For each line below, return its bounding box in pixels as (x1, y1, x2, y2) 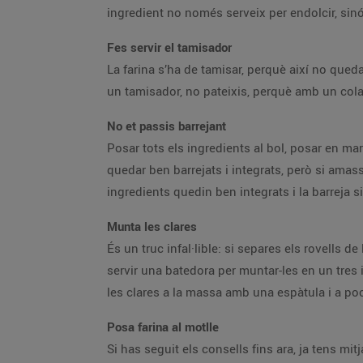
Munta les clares (107, 218, 197, 234)
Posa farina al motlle (107, 318, 219, 335)
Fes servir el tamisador (107, 39, 232, 55)
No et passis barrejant (107, 117, 226, 134)
